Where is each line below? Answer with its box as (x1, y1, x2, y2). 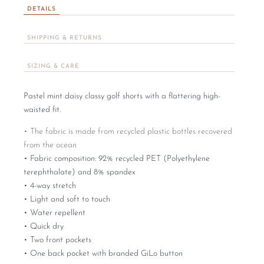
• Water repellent (24, 209, 86, 218)
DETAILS (27, 6, 57, 13)
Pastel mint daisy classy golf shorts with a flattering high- (24, 92, 221, 101)
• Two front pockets (24, 236, 92, 245)
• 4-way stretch (24, 181, 77, 191)
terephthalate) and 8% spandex (24, 168, 136, 177)
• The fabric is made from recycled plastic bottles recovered (24, 127, 233, 137)
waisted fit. (24, 105, 61, 115)
